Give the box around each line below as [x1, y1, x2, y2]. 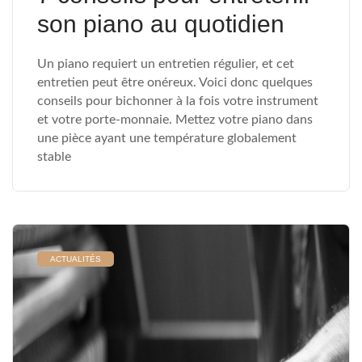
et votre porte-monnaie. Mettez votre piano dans [37, 113, 313, 126]
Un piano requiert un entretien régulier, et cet [37, 57, 294, 70]
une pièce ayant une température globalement [37, 132, 297, 145]
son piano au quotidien [37, 11, 284, 37]
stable [37, 150, 71, 163]
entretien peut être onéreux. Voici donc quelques [37, 76, 313, 89]
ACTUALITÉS [50, 255, 101, 263]
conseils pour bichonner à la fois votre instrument [37, 95, 318, 107]
